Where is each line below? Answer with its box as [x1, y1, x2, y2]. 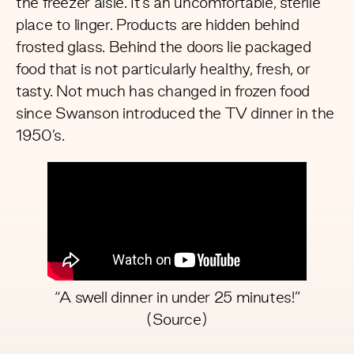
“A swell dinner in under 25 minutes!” [54, 292, 300, 307]
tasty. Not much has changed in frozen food [16, 85, 310, 100]
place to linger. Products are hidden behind [16, 19, 299, 34]
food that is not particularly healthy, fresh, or [16, 63, 311, 78]
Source [152, 314, 201, 329]
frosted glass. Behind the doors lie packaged [16, 41, 311, 56]
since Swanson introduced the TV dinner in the [16, 107, 334, 122]
